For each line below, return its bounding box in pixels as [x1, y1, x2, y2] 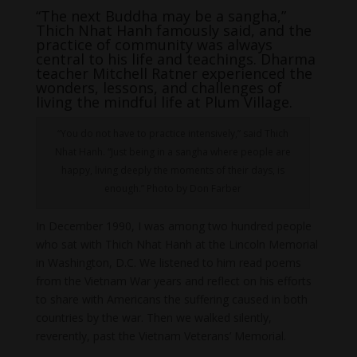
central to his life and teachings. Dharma [35, 49, 316, 69]
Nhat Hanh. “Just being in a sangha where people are [54, 145, 291, 159]
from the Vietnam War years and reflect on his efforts [35, 273, 312, 289]
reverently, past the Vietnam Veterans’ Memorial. [35, 328, 286, 344]
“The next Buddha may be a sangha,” [35, 6, 286, 26]
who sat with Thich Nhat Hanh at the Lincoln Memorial [35, 237, 318, 253]
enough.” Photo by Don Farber [104, 182, 241, 196]
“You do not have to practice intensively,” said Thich [57, 127, 288, 141]
